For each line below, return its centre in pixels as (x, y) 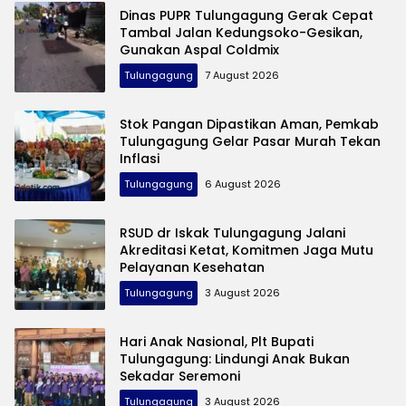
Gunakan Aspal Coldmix (199, 49)
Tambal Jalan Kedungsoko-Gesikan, (241, 32)
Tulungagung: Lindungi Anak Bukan (235, 358)
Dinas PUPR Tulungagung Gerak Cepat (246, 15)
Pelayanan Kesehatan (192, 267)
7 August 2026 (242, 75)
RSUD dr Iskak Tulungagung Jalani (232, 232)
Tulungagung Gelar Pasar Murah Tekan (250, 141)
